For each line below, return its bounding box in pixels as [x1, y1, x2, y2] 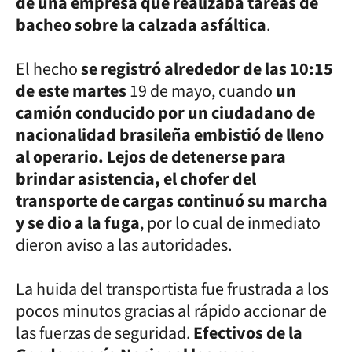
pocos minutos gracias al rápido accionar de [16, 298, 327, 324]
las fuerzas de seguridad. [16, 320, 193, 346]
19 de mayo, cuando [126, 78, 276, 104]
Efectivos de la [193, 320, 302, 346]
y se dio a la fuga [16, 210, 140, 236]
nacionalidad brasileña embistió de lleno [16, 122, 324, 148]
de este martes [16, 78, 126, 104]
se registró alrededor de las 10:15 [81, 56, 333, 82]
